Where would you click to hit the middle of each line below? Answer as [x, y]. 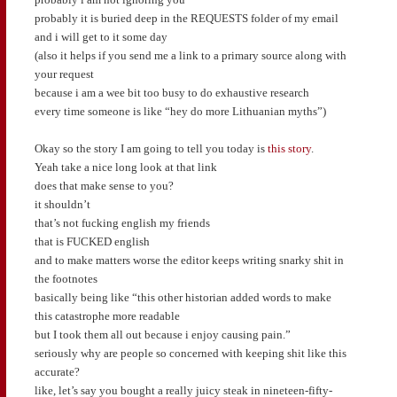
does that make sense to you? [104, 186]
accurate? [57, 372]
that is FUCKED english [92, 242]
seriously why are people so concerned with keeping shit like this [190, 354]
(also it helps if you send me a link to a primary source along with [190, 55]
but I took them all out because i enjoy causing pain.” [162, 335]
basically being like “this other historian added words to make [183, 298]
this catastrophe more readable [107, 316]
